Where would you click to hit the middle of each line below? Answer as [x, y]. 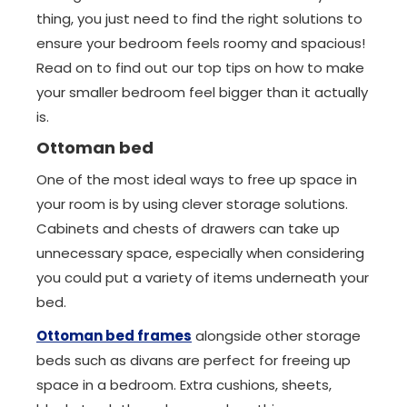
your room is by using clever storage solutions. [192, 204]
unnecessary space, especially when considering [200, 253]
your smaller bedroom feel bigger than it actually [202, 92]
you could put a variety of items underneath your [203, 278]
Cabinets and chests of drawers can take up [188, 228]
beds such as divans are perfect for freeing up [194, 360]
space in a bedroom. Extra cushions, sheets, [184, 385]
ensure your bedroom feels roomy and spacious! [201, 43]
